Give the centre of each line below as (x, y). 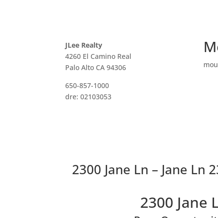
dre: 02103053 (89, 96)
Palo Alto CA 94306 (96, 67)
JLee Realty (84, 45)
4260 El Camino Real (99, 56)
